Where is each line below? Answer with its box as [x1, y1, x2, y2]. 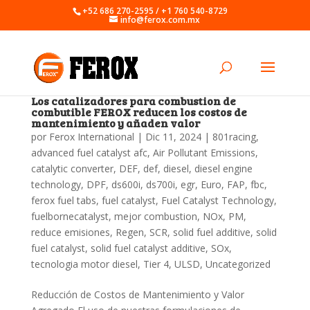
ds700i [145, 178, 175, 191]
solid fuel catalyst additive [90, 241, 206, 255]
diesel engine [194, 162, 253, 175]
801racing [212, 130, 256, 143]
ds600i [111, 178, 140, 191]
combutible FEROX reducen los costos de [30, 104, 247, 119]
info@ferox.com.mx [120, 14, 201, 26]
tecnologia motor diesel [30, 257, 138, 271]
